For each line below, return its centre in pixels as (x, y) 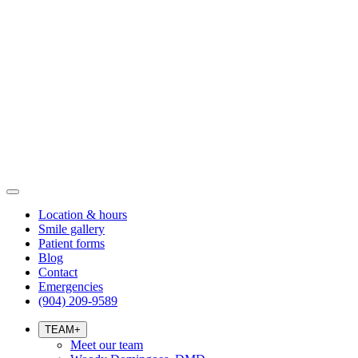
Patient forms (72, 243)
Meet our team (107, 345)
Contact (58, 272)
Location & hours (83, 215)
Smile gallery (72, 229)
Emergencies (71, 286)
